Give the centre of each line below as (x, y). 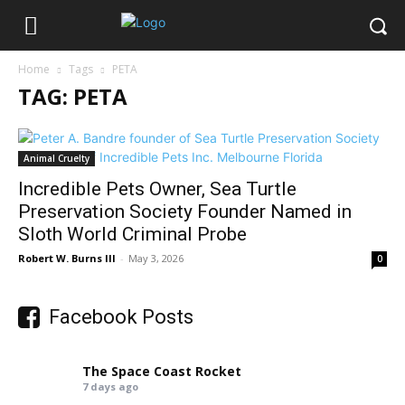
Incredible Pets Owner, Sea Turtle (157, 189)
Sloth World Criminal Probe (132, 234)
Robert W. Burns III (67, 258)
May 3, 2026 (156, 258)
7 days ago (111, 386)
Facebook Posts (121, 317)
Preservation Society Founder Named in (185, 212)
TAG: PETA (73, 96)
